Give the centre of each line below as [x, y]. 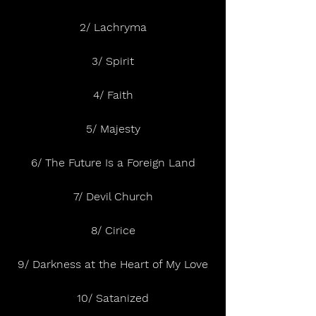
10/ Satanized [113, 298]
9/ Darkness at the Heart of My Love [113, 265]
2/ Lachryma [113, 28]
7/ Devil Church [113, 197]
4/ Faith [113, 95]
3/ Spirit [113, 61]
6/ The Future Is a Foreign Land [113, 163]
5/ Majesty [113, 129]
